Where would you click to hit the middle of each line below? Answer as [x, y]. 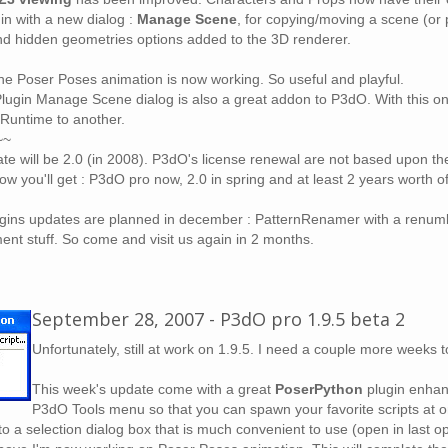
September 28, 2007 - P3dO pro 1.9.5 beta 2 [218, 319]
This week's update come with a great [153, 389]
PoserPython [319, 389]
